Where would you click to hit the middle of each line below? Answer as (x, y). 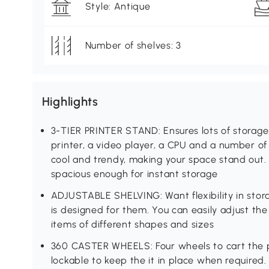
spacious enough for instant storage (134, 174)
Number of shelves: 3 (133, 46)
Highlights (70, 102)
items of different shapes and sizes (132, 225)
